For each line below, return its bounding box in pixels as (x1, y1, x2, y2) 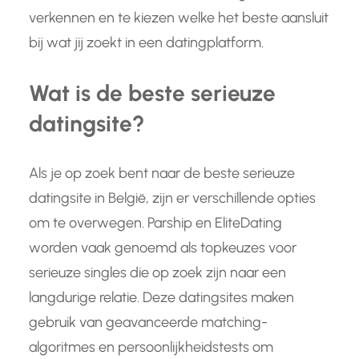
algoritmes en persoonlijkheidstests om (29, 337, 273, 356)
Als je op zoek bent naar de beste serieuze (29, 163, 295, 182)
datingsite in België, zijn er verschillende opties (29, 188, 316, 207)
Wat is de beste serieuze (29, 79, 276, 107)
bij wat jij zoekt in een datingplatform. (29, 33, 264, 51)
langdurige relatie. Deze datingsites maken (29, 288, 294, 306)
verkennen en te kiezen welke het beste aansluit (29, 8, 329, 26)
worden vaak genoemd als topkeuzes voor (29, 238, 296, 256)
